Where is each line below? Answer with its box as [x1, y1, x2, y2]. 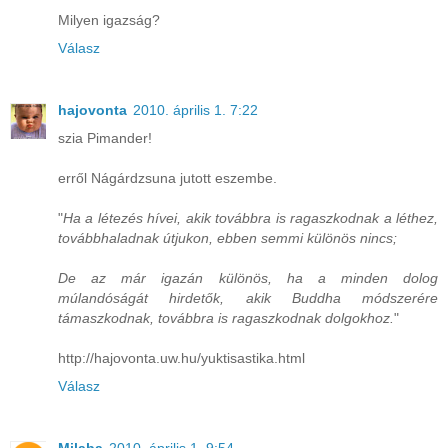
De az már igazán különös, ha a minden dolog [58, 270, 438, 287]
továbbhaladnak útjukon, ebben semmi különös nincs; [58, 230, 397, 247]
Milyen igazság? [58, 12, 160, 29]
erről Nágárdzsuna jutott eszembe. [58, 170, 277, 187]
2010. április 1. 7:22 [133, 102, 258, 119]
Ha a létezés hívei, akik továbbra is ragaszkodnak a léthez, [63, 210, 438, 227]
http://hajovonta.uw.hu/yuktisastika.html [58, 350, 305, 367]
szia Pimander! [58, 130, 152, 147]
